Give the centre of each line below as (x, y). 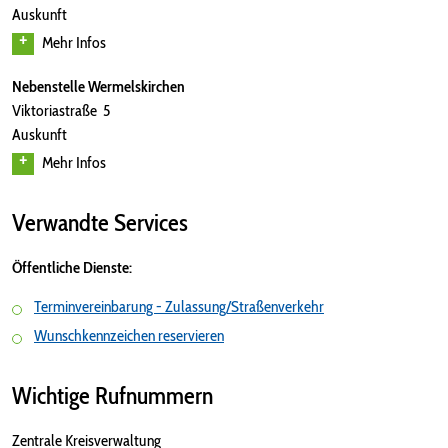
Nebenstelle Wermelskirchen (98, 86)
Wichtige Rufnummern (112, 395)
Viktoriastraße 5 (61, 110)
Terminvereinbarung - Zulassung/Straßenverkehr (179, 306)
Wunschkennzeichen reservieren (129, 335)
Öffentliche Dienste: (72, 267)
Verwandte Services (100, 222)
